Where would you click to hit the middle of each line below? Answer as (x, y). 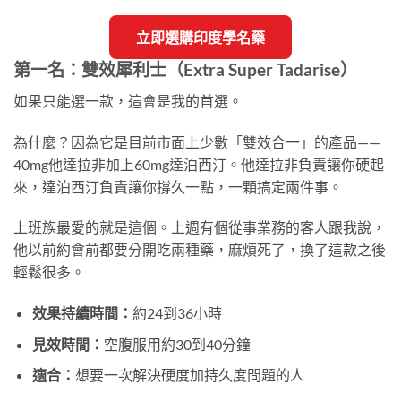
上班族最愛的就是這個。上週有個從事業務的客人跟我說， (200, 227)
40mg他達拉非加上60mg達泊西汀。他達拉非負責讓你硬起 (199, 164)
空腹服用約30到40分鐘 (177, 344)
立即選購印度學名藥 (200, 38)
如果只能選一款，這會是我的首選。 (128, 100)
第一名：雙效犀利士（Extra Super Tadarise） (185, 70)
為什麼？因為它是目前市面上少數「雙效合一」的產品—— (197, 141)
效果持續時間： (82, 313)
